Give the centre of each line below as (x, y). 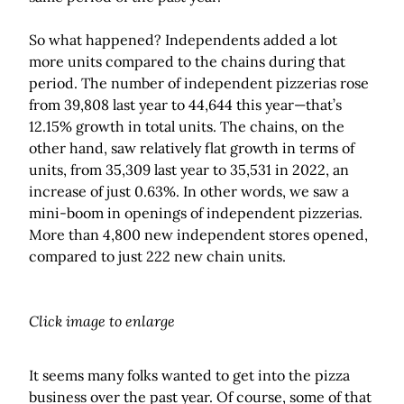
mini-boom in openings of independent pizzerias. (196, 213)
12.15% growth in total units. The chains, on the (187, 127)
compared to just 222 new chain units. (157, 257)
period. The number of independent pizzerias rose (199, 83)
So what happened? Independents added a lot (183, 40)
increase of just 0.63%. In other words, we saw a (189, 192)
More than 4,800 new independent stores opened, (198, 235)
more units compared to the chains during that (187, 62)
